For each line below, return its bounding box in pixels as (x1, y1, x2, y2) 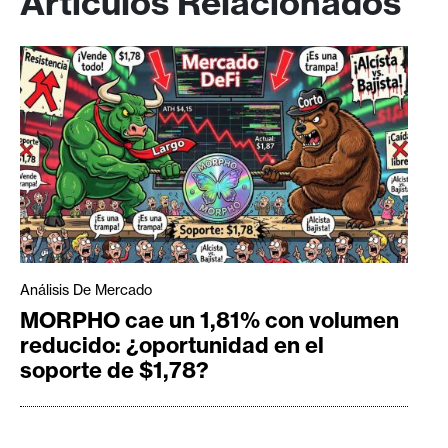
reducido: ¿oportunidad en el (20, 330, 324, 359)
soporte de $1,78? (20, 355, 209, 384)
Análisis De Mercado (20, 280, 152, 299)
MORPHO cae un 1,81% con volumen (20, 305, 399, 334)
